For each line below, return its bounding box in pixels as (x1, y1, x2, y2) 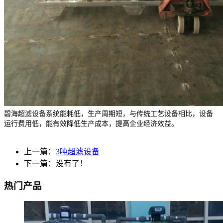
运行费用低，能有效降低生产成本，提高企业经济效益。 (4, 120, 178, 128)
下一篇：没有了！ (24, 159, 88, 168)
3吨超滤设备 (56, 147, 100, 156)
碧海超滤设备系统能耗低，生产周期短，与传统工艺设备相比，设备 (4, 110, 213, 118)
